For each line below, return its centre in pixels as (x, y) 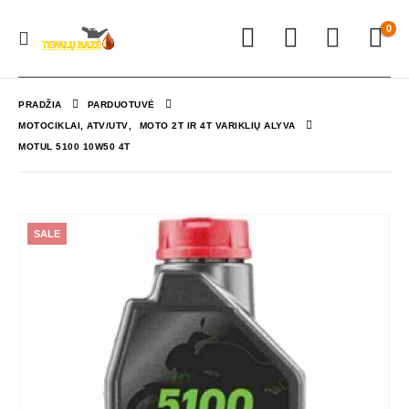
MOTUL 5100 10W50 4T (74, 147)
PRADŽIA (40, 105)
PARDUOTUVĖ (121, 105)
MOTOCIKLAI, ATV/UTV (73, 126)
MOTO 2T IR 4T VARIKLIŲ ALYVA (217, 126)
